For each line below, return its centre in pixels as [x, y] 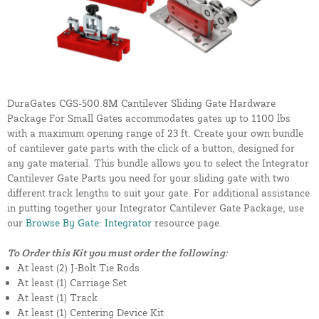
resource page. [187, 223]
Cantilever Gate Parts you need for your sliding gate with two [148, 178]
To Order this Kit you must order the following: [117, 253]
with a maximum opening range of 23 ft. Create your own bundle [155, 133]
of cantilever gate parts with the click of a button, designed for [151, 148]
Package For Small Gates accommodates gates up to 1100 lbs [149, 118]
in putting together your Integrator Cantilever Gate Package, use [156, 208]
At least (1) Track [57, 298]
